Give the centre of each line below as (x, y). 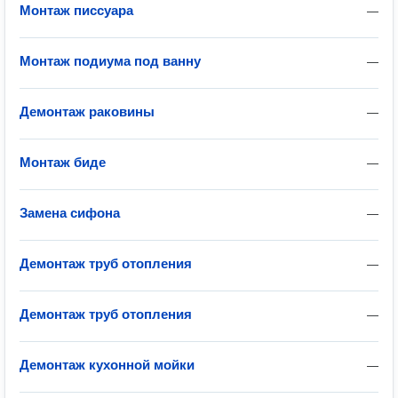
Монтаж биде (63, 162)
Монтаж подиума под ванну (110, 61)
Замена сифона (70, 213)
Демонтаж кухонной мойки (107, 365)
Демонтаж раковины (87, 111)
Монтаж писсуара (76, 10)
